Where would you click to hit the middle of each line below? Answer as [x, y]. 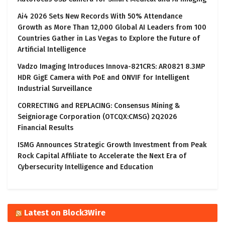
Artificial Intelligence [52, 50]
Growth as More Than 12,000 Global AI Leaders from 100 [112, 28]
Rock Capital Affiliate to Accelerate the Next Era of [102, 156]
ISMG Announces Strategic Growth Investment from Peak [112, 145]
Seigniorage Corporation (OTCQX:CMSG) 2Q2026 [97, 117]
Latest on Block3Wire [65, 213]
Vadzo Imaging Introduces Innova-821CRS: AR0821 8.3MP [111, 67]
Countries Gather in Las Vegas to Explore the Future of [109, 39]
